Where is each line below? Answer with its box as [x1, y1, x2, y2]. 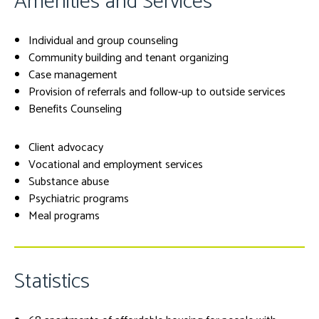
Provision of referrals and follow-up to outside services [28, 83, 286, 102]
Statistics [14, 264, 90, 299]
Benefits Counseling [28, 100, 122, 119]
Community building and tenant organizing [28, 48, 229, 68]
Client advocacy [28, 138, 103, 157]
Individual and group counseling [28, 31, 178, 51]
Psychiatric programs [28, 189, 129, 209]
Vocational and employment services [28, 155, 203, 174]
